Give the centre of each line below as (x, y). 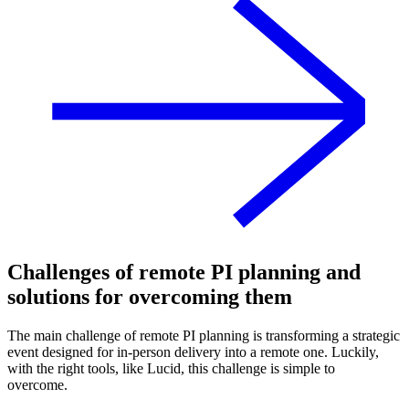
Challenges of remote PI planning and (184, 272)
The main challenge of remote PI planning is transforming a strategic (204, 335)
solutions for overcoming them (150, 296)
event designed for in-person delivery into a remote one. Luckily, (193, 351)
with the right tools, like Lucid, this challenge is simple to (171, 368)
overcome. (39, 384)
